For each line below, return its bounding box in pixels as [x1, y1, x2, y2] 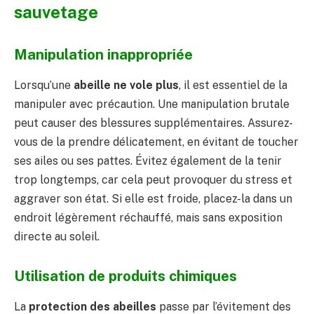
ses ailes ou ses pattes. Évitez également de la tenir [14, 154, 282, 168]
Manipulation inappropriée [14, 46, 193, 63]
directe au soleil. [14, 230, 100, 244]
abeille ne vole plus [74, 78, 179, 93]
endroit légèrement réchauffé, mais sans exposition [14, 211, 282, 225]
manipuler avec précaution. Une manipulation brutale [14, 97, 289, 111]
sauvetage [14, 2, 98, 22]
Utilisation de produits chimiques [14, 267, 237, 285]
